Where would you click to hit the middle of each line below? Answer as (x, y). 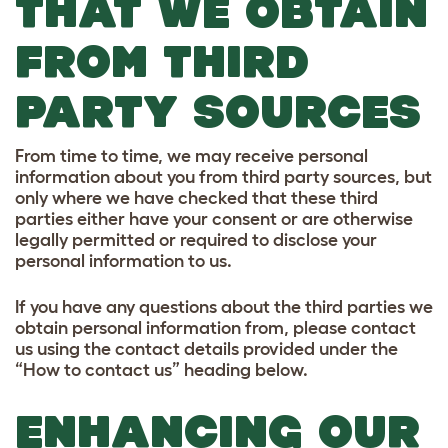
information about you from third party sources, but (223, 176)
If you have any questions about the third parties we (224, 306)
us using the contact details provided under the (206, 348)
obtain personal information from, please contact (215, 327)
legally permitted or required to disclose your (196, 239)
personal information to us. (123, 260)
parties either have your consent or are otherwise (214, 218)
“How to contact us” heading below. (161, 369)
